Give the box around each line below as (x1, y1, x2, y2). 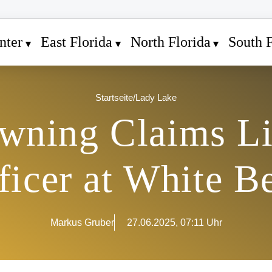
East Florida (40, 34, 112, 50)
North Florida (130, 34, 211, 50)
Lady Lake (135, 92, 177, 103)
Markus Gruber (50, 217, 114, 228)
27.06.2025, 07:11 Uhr (126, 217, 222, 228)
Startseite (95, 92, 133, 103)
